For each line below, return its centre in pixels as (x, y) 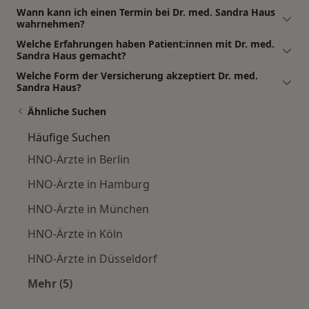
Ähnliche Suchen (67, 112)
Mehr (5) (50, 284)
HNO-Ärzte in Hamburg (89, 185)
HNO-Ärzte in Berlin (79, 160)
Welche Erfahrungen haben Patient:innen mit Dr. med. (146, 44)
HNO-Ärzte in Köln (75, 234)
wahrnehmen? (51, 24)
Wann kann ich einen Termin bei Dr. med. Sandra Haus (146, 12)
